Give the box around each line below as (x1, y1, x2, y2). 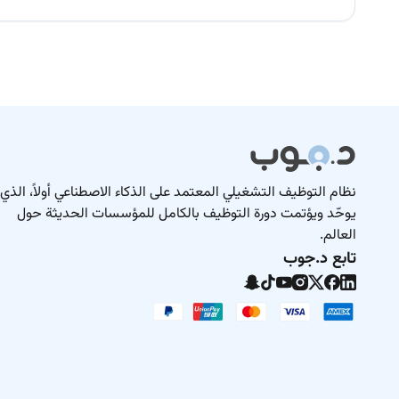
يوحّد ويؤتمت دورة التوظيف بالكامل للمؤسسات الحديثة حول (17, 202, 356, 225)
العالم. (320, 224, 356, 247)
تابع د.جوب (283, 246, 356, 272)
